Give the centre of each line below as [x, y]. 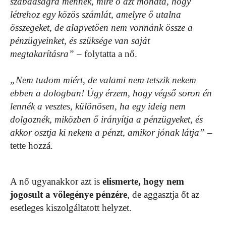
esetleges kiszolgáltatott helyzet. [71, 207]
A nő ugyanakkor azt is [56, 181]
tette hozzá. [32, 145]
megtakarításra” [42, 53]
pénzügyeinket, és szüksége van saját [80, 40]
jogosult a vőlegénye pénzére [69, 194]
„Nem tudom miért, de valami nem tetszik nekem [103, 80]
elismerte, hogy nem [143, 181]
